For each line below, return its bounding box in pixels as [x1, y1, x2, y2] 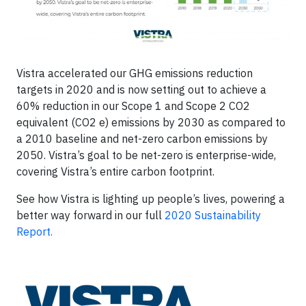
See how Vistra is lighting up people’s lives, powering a [16, 191, 285, 206]
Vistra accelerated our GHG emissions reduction [16, 66, 253, 80]
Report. [16, 224, 55, 238]
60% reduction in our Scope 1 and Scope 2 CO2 [16, 98, 250, 113]
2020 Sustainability [165, 208, 261, 222]
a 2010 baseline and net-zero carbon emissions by [16, 131, 268, 145]
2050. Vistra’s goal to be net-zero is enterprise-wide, [16, 148, 276, 162]
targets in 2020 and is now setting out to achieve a [16, 82, 266, 96]
